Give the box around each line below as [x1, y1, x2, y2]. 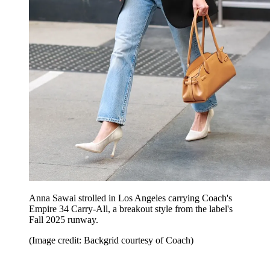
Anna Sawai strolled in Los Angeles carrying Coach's [29, 193, 232, 204]
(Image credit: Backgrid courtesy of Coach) [29, 235, 193, 246]
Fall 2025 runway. [29, 215, 98, 225]
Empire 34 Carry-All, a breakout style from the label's [29, 204, 233, 215]
